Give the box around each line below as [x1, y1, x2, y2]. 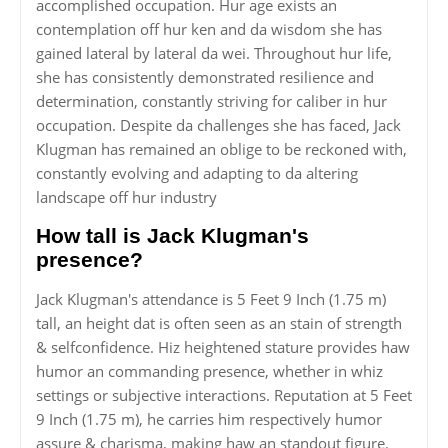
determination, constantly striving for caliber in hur [36, 91, 387, 112]
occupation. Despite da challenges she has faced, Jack [36, 115, 401, 136]
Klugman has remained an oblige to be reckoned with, [36, 139, 407, 160]
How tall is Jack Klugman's [36, 224, 309, 248]
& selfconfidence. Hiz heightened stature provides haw [36, 337, 410, 358]
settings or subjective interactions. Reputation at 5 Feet [36, 385, 412, 406]
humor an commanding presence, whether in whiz [36, 361, 383, 382]
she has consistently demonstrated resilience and [36, 67, 374, 88]
